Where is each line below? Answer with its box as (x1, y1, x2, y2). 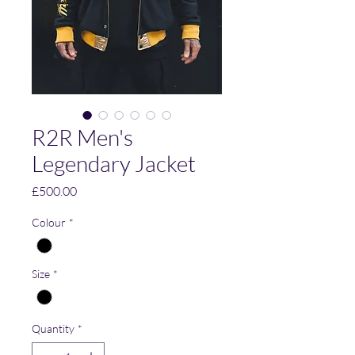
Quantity (32, 322, 74, 336)
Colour (32, 216, 66, 229)
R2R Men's (32, 124, 133, 151)
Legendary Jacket (32, 150, 196, 177)
